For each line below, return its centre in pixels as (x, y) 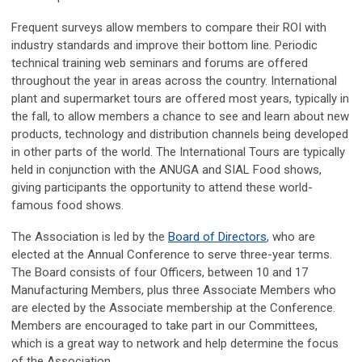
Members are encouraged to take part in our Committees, (164, 326)
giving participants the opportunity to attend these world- (162, 187)
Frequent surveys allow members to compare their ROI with (169, 27)
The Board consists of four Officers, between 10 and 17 (160, 272)
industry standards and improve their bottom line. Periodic (164, 45)
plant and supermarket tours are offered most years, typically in (180, 99)
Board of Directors (217, 237)
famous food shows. (67, 205)
